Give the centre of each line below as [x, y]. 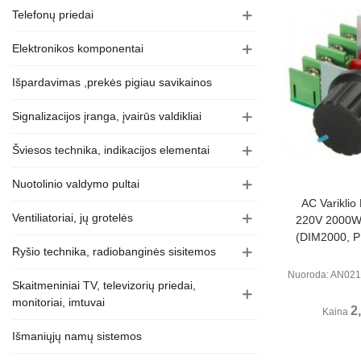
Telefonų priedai [53, 15]
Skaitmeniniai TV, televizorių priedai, [104, 285]
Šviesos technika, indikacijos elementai [111, 150]
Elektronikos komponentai [78, 48]
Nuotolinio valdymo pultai [76, 184]
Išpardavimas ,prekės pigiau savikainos [112, 82]
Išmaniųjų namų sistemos [77, 336]
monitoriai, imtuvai [58, 302]
